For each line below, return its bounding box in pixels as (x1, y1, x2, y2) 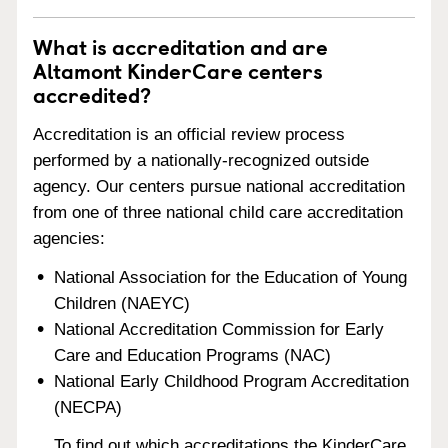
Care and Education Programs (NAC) (54, 345, 332, 365)
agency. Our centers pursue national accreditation (33, 176, 405, 196)
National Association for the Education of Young (54, 267, 408, 287)
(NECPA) (54, 397, 123, 417)
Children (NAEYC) (54, 293, 191, 313)
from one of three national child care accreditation (33, 202, 403, 222)
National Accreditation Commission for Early (54, 319, 385, 339)
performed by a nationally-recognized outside (33, 150, 369, 170)
